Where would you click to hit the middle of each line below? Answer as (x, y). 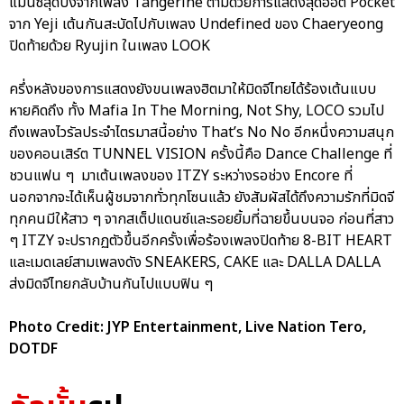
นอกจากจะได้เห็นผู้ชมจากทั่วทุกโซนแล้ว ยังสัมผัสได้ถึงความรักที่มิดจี (202, 198)
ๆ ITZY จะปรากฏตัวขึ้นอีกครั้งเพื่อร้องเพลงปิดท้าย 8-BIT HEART (201, 241)
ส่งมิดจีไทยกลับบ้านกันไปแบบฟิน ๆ (113, 285)
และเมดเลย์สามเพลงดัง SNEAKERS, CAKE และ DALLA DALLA (195, 263)
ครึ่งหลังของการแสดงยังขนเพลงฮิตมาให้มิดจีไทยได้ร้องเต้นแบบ (193, 90)
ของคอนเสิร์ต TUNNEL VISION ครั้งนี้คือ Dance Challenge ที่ (201, 155)
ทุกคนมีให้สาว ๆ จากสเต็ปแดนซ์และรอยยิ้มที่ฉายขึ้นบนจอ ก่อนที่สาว (202, 220)
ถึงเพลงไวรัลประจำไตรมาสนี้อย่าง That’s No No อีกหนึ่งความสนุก (202, 133)
